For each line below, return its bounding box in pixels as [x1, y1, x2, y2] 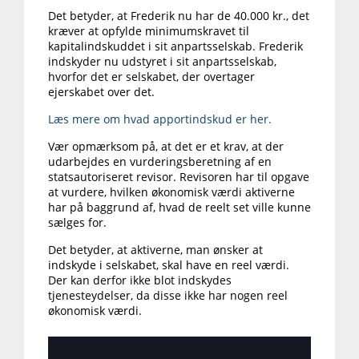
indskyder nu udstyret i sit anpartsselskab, [48, 54, 276, 70]
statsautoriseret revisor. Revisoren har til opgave [48, 169, 309, 185]
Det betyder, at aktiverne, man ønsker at [48, 242, 263, 258]
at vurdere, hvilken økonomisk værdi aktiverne [48, 184, 295, 200]
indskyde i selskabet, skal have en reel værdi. [48, 257, 289, 273]
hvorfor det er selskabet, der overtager [48, 69, 255, 85]
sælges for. [48, 215, 107, 231]
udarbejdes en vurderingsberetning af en [48, 154, 272, 170]
